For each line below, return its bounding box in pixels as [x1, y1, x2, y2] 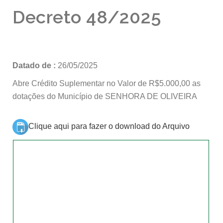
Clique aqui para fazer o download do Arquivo [28, 122, 190, 131]
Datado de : [12, 61, 58, 70]
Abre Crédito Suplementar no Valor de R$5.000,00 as [12, 79, 201, 88]
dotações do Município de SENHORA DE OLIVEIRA [12, 92, 197, 101]
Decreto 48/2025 [12, 6, 161, 28]
